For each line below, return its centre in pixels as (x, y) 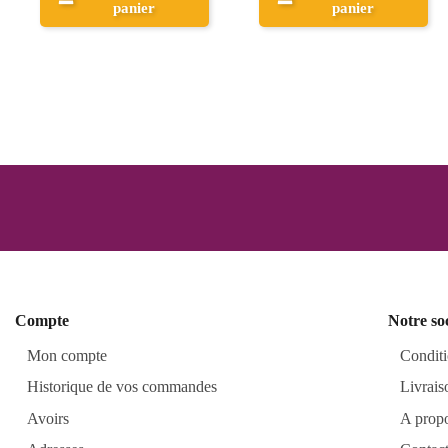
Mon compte (67, 356)
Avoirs (48, 418)
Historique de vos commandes (122, 387)
